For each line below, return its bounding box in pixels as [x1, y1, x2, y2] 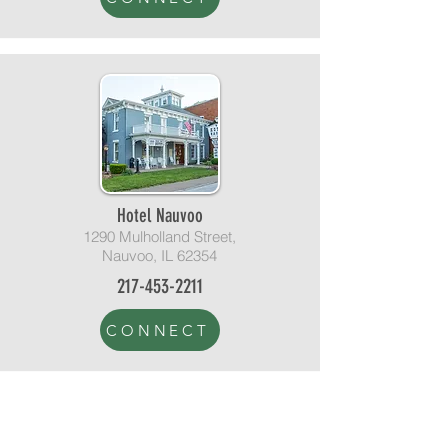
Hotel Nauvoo [117, 204, 203, 227]
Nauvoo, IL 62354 [102, 246, 217, 265]
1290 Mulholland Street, [83, 227, 236, 246]
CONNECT [106, 320, 210, 340]
